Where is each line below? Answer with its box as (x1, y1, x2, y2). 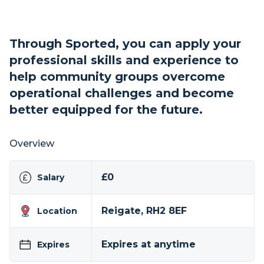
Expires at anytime (101, 239, 196, 250)
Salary (37, 172, 64, 183)
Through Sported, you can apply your (9, 37, 241, 51)
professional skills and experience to (9, 53, 239, 67)
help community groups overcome (9, 70, 225, 84)
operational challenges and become (9, 86, 234, 100)
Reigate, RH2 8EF (101, 205, 187, 216)
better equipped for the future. (9, 103, 203, 117)
